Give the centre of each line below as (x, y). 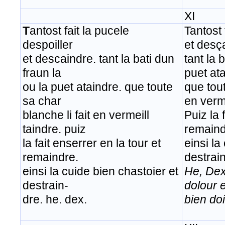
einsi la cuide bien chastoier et (100, 172)
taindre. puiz (54, 129)
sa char (42, 101)
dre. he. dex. (55, 200)
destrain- (45, 186)
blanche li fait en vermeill (86, 115)
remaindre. (50, 157)
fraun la (42, 73)
